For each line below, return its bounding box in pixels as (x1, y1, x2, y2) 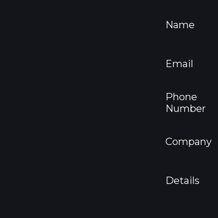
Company (165, 136, 212, 147)
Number (165, 103, 206, 114)
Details (165, 175, 200, 186)
